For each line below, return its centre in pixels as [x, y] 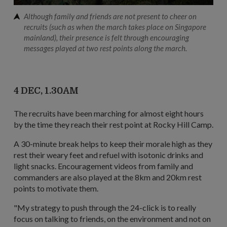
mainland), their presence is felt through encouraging [106, 38]
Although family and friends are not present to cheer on [110, 16]
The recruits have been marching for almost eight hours [109, 113]
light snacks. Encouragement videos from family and [103, 166]
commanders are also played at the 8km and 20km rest [108, 177]
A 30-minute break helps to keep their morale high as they [113, 144]
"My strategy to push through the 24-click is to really [105, 208]
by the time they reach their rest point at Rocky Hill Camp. [113, 125]
